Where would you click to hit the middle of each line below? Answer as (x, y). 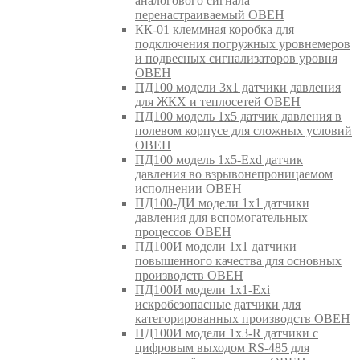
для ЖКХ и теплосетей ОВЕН (218, 101)
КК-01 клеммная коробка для (215, 29)
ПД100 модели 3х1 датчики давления (238, 87)
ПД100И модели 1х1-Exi (202, 289)
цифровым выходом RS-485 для (222, 347)
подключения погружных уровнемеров (243, 43)
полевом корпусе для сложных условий (243, 130)
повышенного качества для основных (238, 260)
